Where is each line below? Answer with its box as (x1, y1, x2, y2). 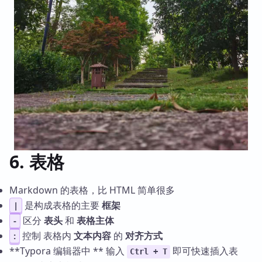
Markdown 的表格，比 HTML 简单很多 (9, 184, 175, 197)
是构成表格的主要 (22, 199, 102, 212)
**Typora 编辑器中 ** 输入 (9, 244, 127, 258)
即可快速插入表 (170, 244, 238, 258)
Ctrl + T (129, 247, 167, 257)
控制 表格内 (20, 229, 74, 243)
